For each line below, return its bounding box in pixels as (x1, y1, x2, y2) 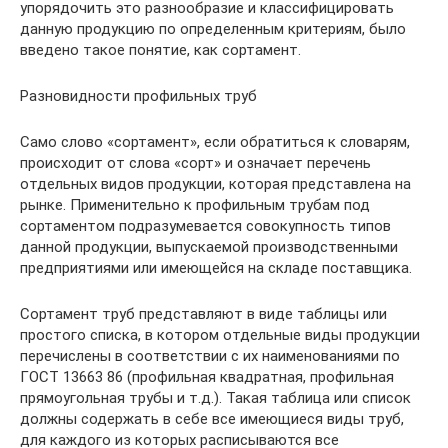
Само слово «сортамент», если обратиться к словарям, (20, 133, 410, 151)
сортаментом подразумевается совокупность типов (20, 217, 391, 235)
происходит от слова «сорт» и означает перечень (20, 154, 371, 172)
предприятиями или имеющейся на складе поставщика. (20, 259, 412, 277)
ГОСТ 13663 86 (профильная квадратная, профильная (20, 368, 394, 386)
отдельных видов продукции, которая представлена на (20, 175, 411, 193)
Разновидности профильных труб (20, 87, 257, 105)
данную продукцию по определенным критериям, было (20, 20, 406, 38)
